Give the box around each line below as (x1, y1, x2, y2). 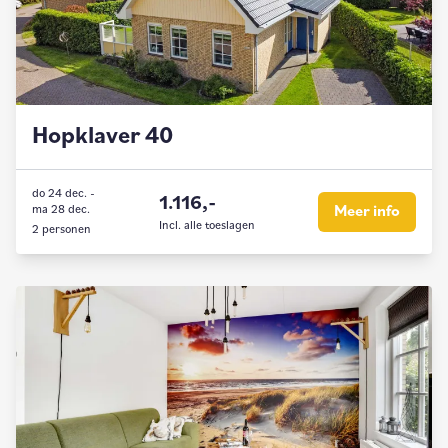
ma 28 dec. (32, 204, 90, 216)
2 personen (32, 224, 91, 236)
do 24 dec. (32, 188, 87, 200)
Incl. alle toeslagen (159, 220, 255, 232)
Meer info (334, 204, 400, 220)
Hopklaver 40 (32, 125, 173, 149)
